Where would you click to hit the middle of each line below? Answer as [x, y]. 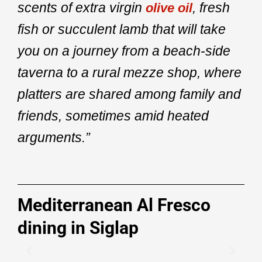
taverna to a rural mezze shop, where [130, 72]
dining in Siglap [78, 227]
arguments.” [54, 137]
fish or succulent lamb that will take [122, 29]
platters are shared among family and [129, 94]
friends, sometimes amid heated [113, 116]
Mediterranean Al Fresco [114, 205]
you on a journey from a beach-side [124, 51]
